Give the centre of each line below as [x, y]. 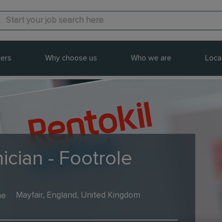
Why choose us [71, 58]
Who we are [151, 58]
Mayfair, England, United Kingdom [78, 195]
